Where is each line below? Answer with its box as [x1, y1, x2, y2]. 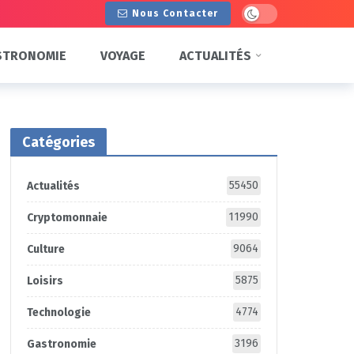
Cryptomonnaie [26, 211, 107, 224]
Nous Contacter [132, 8, 218, 19]
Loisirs [26, 274, 63, 288]
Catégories [21, 134, 95, 151]
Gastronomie [26, 337, 96, 351]
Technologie [26, 306, 91, 319]
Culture [26, 243, 65, 256]
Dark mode [241, 6, 287, 17]
